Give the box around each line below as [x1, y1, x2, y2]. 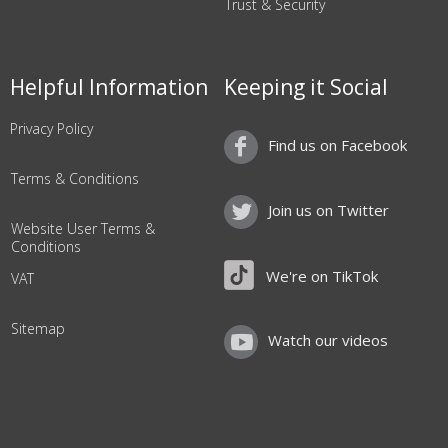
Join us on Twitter [268, 200, 389, 221]
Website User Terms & [11, 219, 155, 238]
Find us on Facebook [268, 135, 407, 156]
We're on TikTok [266, 266, 378, 286]
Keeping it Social [224, 73, 388, 101]
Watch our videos [268, 330, 388, 351]
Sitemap [11, 319, 65, 338]
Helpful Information [10, 73, 208, 101]
